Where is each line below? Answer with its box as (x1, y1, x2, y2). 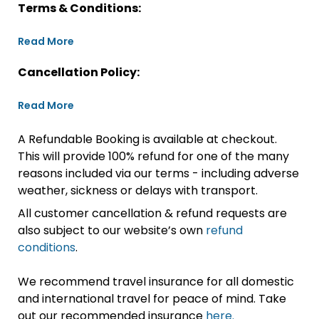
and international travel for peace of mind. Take (18, 291, 286, 307)
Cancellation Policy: (18, 64, 140, 80)
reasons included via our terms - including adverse (18, 165, 299, 182)
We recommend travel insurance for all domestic (18, 273, 294, 290)
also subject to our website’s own (18, 222, 206, 239)
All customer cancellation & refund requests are (18, 205, 287, 221)
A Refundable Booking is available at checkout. (18, 131, 277, 147)
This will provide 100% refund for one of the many (18, 148, 289, 164)
